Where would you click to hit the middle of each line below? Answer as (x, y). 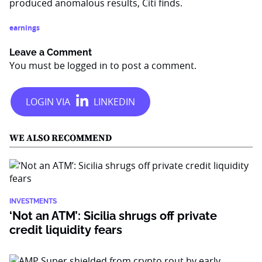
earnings (25, 28)
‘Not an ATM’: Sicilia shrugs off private (113, 216)
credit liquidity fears (66, 230)
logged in (87, 65)
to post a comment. (152, 65)
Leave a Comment (51, 52)
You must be (38, 65)
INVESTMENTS (33, 201)
